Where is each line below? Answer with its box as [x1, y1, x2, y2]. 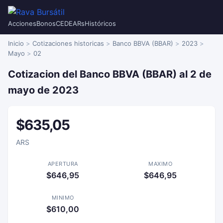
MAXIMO [148, 160, 172, 167]
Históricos [85, 19, 116, 27]
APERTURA [47, 160, 78, 167]
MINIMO [51, 194, 74, 201]
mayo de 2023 [8, 84, 79, 96]
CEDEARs [56, 19, 85, 27]
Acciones [8, 19, 36, 27]
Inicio [8, 39, 24, 47]
